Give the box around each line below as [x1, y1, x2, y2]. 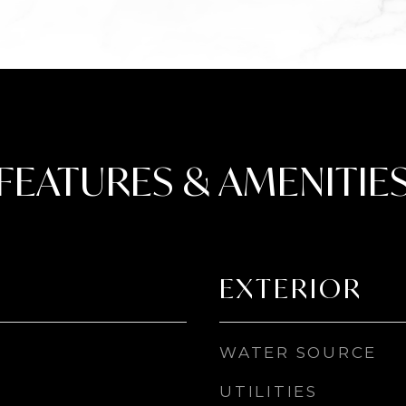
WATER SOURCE [219, 343, 377, 362]
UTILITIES [219, 382, 318, 401]
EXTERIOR [219, 271, 362, 305]
